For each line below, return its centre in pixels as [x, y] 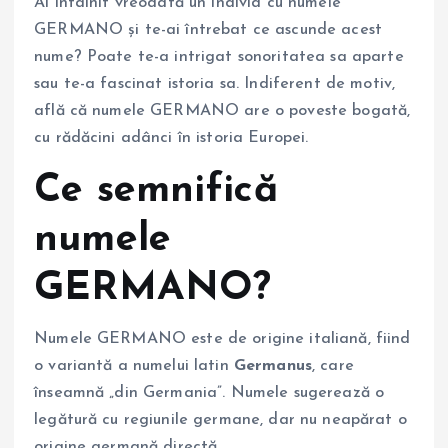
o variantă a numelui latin [134, 365]
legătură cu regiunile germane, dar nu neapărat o [220, 419]
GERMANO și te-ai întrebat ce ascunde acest [208, 30]
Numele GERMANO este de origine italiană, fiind [222, 338]
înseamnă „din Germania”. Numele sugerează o [209, 392]
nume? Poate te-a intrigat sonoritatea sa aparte [219, 57]
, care [333, 365]
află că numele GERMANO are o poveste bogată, [222, 111]
